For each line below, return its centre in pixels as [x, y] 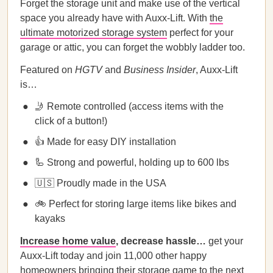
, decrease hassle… [161, 241]
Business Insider [160, 70]
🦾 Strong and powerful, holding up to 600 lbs [132, 162]
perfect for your [200, 33]
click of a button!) [71, 121]
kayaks [50, 218]
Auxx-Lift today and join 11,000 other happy [113, 256]
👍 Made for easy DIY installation [105, 142]
